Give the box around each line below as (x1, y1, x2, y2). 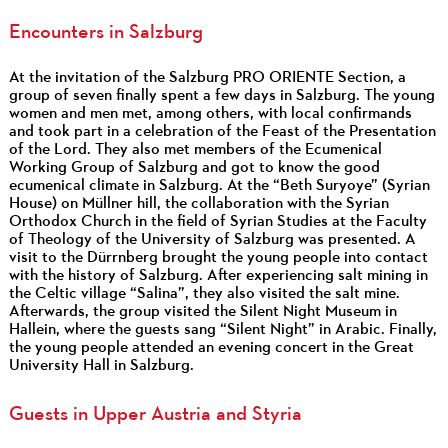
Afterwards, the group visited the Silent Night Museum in (8, 303, 397, 320)
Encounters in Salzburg (8, 22, 203, 43)
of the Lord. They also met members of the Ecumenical (8, 141, 382, 158)
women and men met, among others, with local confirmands (8, 105, 412, 122)
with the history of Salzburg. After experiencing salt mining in (8, 267, 428, 284)
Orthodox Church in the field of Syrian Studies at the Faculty (8, 213, 427, 230)
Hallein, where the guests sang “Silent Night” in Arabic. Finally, (8, 321, 437, 338)
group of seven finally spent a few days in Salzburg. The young (8, 87, 435, 104)
